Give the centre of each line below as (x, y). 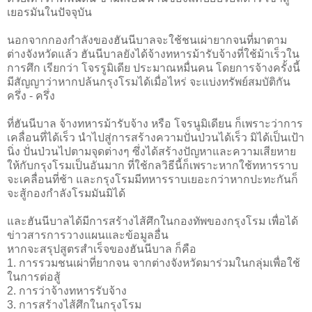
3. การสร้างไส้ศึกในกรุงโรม (74, 304)
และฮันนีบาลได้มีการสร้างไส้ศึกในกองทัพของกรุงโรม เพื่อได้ (153, 221)
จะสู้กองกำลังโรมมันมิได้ (66, 193)
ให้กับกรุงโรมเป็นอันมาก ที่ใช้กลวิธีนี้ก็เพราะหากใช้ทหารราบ (153, 165)
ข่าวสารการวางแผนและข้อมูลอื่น (88, 235)
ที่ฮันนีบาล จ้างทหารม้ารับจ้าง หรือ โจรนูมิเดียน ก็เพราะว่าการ (155, 123)
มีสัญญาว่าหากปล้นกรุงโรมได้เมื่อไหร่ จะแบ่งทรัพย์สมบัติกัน (149, 81)
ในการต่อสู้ (34, 276)
